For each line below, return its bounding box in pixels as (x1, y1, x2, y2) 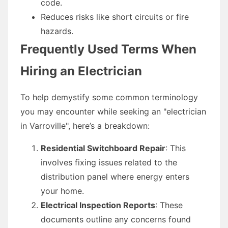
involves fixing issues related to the (41, 157, 177, 167)
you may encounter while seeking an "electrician (20, 106, 206, 117)
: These (155, 199, 183, 210)
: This (165, 142, 186, 153)
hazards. (41, 25, 73, 36)
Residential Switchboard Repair (41, 142, 165, 153)
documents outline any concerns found (41, 214, 191, 224)
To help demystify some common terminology (20, 92, 198, 102)
